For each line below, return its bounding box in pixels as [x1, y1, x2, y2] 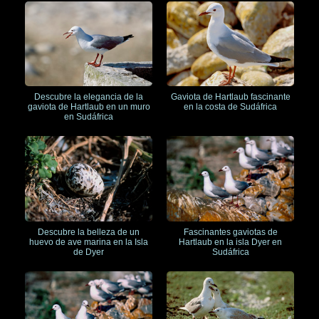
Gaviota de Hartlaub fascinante [170, 92, 291, 103]
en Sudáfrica [64, 112, 113, 122]
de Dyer [73, 247, 104, 257]
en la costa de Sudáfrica [184, 102, 277, 113]
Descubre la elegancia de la [34, 92, 143, 103]
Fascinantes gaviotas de [183, 227, 278, 237]
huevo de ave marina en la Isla [29, 237, 148, 247]
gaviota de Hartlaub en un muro [27, 102, 150, 113]
